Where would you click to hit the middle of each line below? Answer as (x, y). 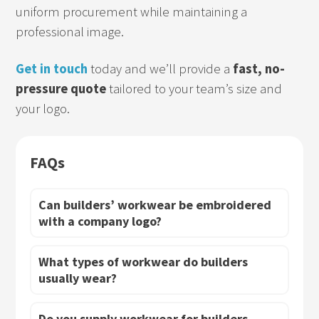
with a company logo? (100, 221)
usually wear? (78, 278)
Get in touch (52, 68)
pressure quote (61, 88)
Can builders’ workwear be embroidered (155, 204)
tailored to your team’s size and (194, 88)
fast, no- (259, 68)
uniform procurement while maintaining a (132, 11)
